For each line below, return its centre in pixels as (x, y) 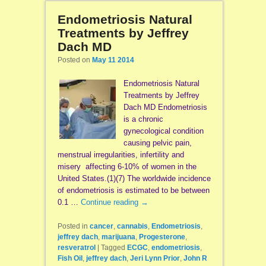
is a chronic (143, 119)
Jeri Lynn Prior (155, 259)
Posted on (75, 60)
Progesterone (162, 237)
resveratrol (76, 248)
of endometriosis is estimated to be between (133, 191)
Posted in (72, 227)
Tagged (113, 248)
